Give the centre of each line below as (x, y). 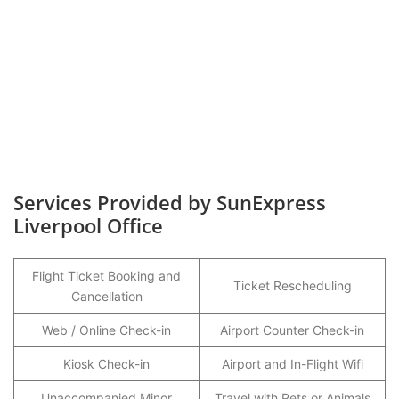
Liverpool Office (88, 225)
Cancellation (106, 296)
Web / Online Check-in (106, 330)
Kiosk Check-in (106, 364)
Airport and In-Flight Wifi (292, 364)
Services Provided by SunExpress (170, 202)
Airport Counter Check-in (292, 330)
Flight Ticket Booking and (106, 276)
